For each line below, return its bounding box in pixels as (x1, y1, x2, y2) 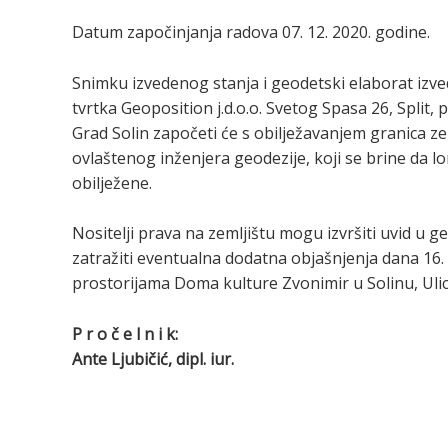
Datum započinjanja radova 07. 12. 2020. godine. (72, 21, 430, 44)
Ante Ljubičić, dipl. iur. (72, 347, 234, 370)
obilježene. (72, 171, 152, 194)
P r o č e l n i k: (72, 322, 178, 345)
